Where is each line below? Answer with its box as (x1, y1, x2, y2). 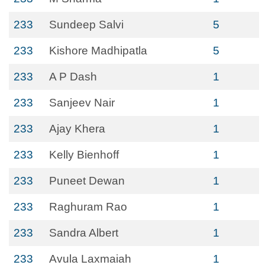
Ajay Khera (49, 122, 105, 135)
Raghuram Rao (49, 201, 127, 213)
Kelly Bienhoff (49, 148, 119, 161)
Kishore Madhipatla (49, 44, 147, 57)
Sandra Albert (49, 227, 118, 239)
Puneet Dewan (49, 174, 125, 187)
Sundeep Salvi (49, 18, 124, 31)
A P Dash (49, 70, 97, 83)
